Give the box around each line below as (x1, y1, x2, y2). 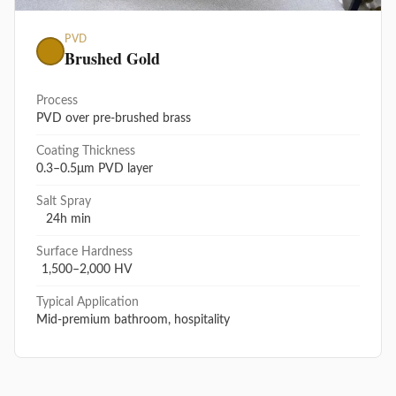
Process (36, 95, 78, 108)
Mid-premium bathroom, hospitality (36, 314, 230, 327)
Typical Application (36, 296, 139, 309)
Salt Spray (36, 195, 91, 209)
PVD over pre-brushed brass (36, 112, 191, 126)
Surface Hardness (36, 246, 133, 259)
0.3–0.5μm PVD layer (36, 163, 153, 176)
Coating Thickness (36, 145, 135, 158)
